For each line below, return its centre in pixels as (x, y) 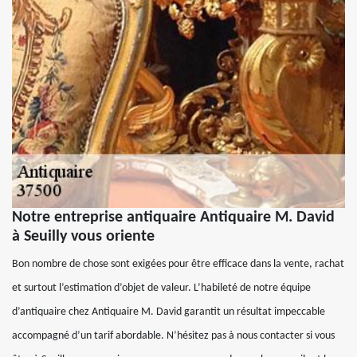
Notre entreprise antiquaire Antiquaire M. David (173, 217)
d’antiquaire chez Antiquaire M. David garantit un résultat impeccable (169, 312)
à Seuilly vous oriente (83, 236)
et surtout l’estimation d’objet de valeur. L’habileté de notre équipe (161, 288)
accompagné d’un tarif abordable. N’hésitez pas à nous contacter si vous (173, 335)
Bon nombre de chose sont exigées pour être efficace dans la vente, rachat (178, 264)
